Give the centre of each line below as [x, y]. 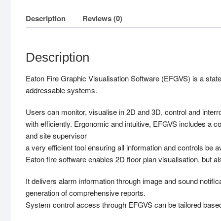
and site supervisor [56, 136]
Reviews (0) [102, 18]
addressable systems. [61, 90]
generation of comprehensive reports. [86, 193]
